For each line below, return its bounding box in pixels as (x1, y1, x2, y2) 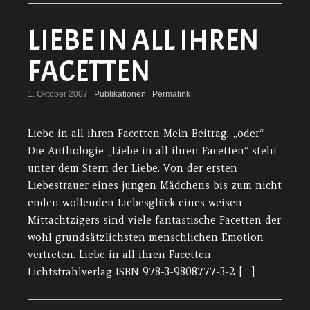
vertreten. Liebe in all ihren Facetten (28, 248, 211, 262)
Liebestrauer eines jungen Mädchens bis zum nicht (28, 179, 282, 192)
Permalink (152, 90, 190, 99)
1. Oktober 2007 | (28, 90, 94, 99)
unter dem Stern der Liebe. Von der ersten (28, 162, 237, 175)
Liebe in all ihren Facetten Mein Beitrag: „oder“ (28, 127, 264, 140)
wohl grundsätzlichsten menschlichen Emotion (28, 231, 264, 244)
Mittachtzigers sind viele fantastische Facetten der (28, 214, 281, 227)
